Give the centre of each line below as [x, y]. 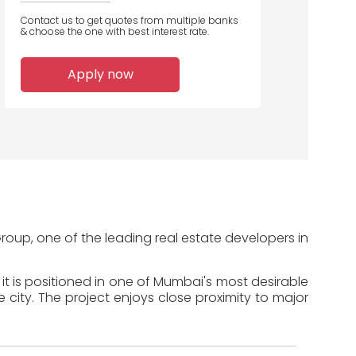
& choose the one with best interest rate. [115, 32]
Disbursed [34, 90]
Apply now [100, 75]
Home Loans [33, 75]
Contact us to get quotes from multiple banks [130, 21]
